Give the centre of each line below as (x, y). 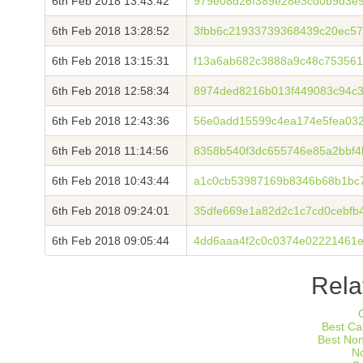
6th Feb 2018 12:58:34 (111, 91)
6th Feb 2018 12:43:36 (111, 121)
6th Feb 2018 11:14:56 (110, 151)
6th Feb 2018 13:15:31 (111, 61)
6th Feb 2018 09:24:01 (111, 211)
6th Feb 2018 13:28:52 (111, 31)
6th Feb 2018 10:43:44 (111, 181)
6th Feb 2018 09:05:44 (111, 241)
